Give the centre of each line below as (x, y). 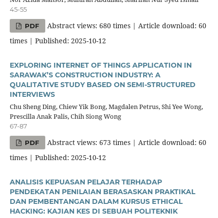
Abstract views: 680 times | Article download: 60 (126, 25)
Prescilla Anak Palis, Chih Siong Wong (65, 116)
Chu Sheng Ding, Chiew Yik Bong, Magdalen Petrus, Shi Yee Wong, (106, 106)
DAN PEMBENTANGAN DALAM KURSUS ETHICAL (96, 201)
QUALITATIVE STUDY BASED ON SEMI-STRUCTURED (102, 84)
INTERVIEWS (32, 94)
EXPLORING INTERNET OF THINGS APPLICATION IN (100, 65)
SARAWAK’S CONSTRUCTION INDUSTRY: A (85, 75)
